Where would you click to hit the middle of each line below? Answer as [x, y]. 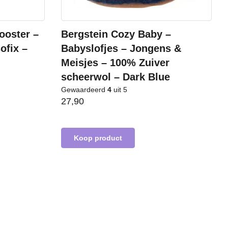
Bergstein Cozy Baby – [116, 34]
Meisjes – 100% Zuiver [115, 63]
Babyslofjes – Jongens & [121, 48]
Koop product [98, 138]
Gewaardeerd [84, 90]
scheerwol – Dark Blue [116, 77]
